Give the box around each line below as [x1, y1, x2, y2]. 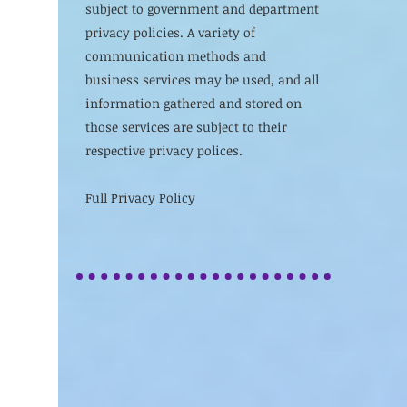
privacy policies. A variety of [85, 23, 255, 41]
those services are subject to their [85, 117, 287, 135]
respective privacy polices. [85, 141, 246, 159]
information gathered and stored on [85, 94, 302, 112]
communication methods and [85, 46, 266, 65]
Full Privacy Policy [85, 188, 195, 206]
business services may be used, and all [85, 70, 319, 88]
